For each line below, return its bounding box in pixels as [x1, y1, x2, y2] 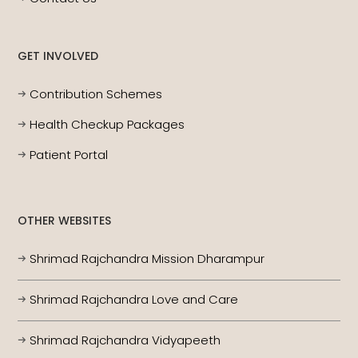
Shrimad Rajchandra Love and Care [30, 291, 239, 308]
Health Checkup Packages [30, 116, 185, 133]
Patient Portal [30, 146, 109, 164]
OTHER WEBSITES [18, 213, 112, 229]
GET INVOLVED [18, 48, 99, 65]
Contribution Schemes [30, 86, 163, 103]
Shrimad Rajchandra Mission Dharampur [30, 250, 265, 268]
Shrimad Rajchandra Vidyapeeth [30, 332, 221, 349]
